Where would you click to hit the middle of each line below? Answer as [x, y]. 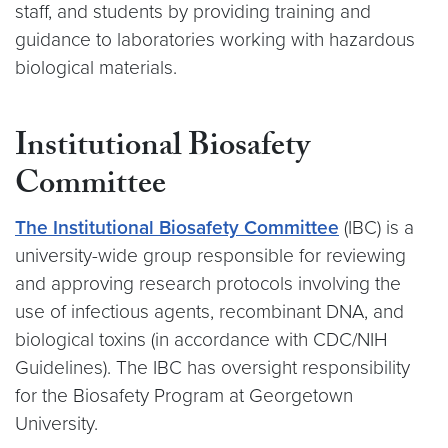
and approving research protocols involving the [208, 283]
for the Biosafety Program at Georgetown [184, 395]
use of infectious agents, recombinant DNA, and [209, 311]
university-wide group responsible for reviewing [210, 255]
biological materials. [96, 67]
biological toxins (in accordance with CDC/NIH [201, 339]
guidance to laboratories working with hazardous [215, 39]
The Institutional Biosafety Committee [177, 227]
